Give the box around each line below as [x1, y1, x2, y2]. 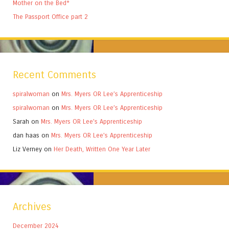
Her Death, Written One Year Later [54, 145, 150, 153]
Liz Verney [13, 145, 42, 153]
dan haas [13, 131, 39, 139]
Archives [13, 200, 51, 213]
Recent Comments [13, 68, 96, 81]
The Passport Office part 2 [13, 13, 88, 21]
